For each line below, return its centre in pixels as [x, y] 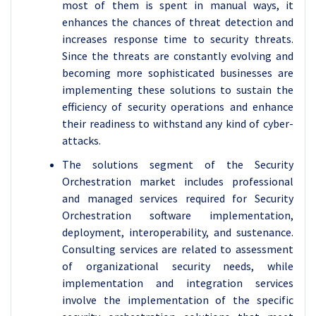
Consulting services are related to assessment [178, 249]
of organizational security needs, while [178, 266]
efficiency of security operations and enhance [178, 107]
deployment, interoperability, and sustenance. [178, 232]
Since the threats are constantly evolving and [178, 56]
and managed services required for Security [178, 198]
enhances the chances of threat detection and [178, 22]
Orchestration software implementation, [178, 215]
